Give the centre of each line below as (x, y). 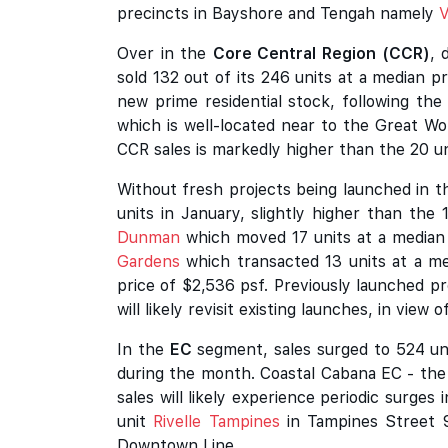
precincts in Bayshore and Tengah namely (278, 13)
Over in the (165, 53)
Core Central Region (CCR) (321, 53)
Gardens (148, 261)
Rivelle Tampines (216, 421)
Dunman (148, 237)
